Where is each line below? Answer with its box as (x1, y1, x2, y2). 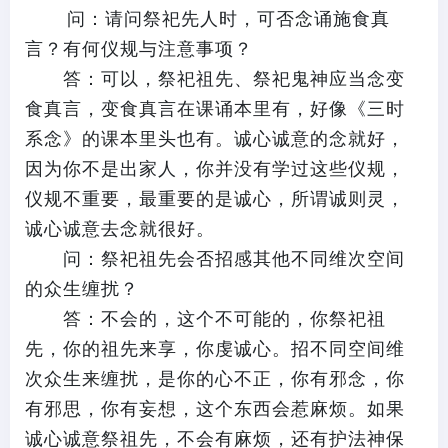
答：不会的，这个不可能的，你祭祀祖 (25, 309, 386, 329)
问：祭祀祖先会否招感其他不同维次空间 (25, 249, 405, 269)
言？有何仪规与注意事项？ (25, 39, 253, 59)
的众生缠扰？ (25, 279, 139, 299)
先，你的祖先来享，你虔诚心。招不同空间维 (25, 339, 405, 359)
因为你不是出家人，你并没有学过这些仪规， (25, 159, 405, 179)
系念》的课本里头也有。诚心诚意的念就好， (25, 129, 405, 149)
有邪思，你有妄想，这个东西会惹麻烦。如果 (25, 399, 405, 419)
